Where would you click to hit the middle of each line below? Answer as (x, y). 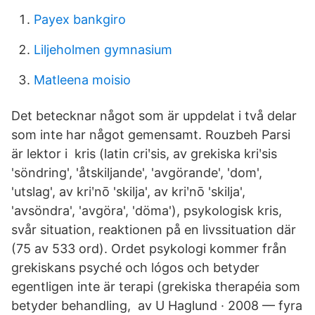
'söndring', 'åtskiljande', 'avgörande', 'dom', (137, 173)
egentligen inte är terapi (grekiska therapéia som (156, 287)
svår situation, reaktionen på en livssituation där (154, 230)
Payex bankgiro (80, 19)
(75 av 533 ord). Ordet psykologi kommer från (149, 249)
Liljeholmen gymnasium (103, 50)
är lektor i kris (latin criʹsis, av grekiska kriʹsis (144, 154)
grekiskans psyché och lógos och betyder (135, 268)
